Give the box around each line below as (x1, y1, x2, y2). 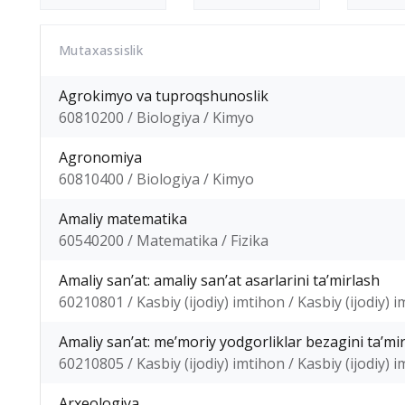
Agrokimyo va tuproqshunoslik (59, 85, 268, 106)
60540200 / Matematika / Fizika (59, 230, 268, 250)
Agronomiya (59, 146, 142, 167)
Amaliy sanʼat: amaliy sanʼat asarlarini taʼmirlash (59, 269, 380, 290)
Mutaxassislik (59, 41, 144, 59)
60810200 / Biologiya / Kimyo (59, 107, 254, 127)
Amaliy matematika (59, 208, 187, 229)
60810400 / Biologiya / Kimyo (59, 168, 254, 189)
